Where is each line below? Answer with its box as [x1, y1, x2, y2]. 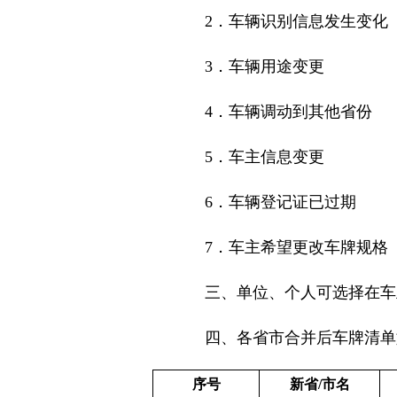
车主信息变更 [229, 148, 324, 166]
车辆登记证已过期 [229, 193, 356, 211]
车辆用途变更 [229, 58, 324, 75]
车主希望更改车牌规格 [229, 238, 388, 256]
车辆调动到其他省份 [229, 103, 372, 121]
